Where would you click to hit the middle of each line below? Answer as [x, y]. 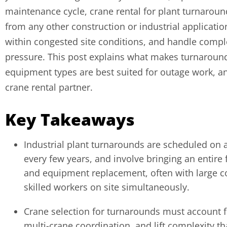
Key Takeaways [70, 119]
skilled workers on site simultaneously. [107, 187]
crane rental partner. [49, 87]
